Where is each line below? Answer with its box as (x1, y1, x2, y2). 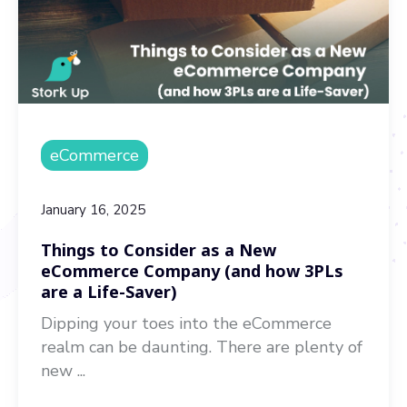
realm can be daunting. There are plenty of (41, 336, 362, 358)
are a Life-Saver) (41, 281, 177, 303)
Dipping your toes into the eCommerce (41, 313, 332, 334)
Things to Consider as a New (41, 239, 276, 261)
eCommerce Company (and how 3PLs (41, 260, 343, 282)
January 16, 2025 (41, 201, 145, 219)
